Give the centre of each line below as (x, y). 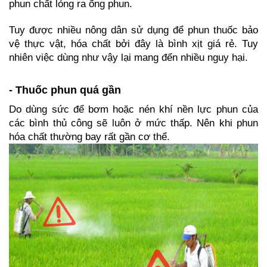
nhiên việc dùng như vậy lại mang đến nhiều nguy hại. (128, 57)
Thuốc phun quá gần (68, 90)
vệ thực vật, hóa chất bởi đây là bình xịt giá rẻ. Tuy (133, 43)
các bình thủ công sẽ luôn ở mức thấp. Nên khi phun (133, 123)
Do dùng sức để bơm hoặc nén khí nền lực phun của (133, 109)
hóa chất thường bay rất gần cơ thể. (89, 137)
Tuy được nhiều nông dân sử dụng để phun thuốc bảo (133, 30)
